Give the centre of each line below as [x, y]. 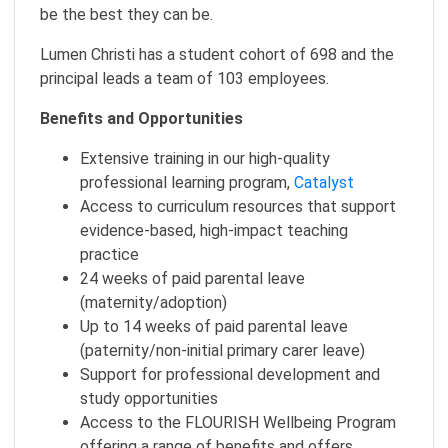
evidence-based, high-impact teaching [214, 230]
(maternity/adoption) [155, 302]
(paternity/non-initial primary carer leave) [224, 350]
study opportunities [151, 398]
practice [111, 254]
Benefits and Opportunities [141, 118]
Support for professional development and [230, 374]
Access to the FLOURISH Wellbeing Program [238, 422]
